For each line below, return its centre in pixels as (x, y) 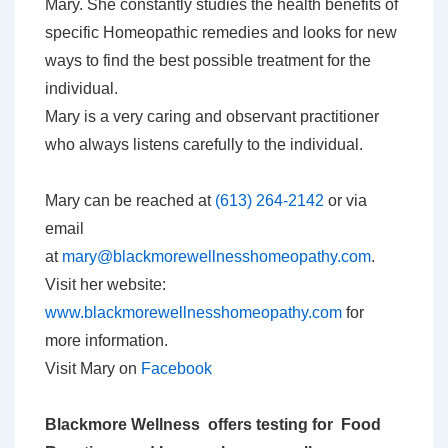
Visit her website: (105, 285)
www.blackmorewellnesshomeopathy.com (193, 313)
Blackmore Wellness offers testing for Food (213, 425)
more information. (106, 341)
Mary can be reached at (130, 201)
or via (345, 201)
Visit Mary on (93, 369)
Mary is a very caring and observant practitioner (212, 117)
